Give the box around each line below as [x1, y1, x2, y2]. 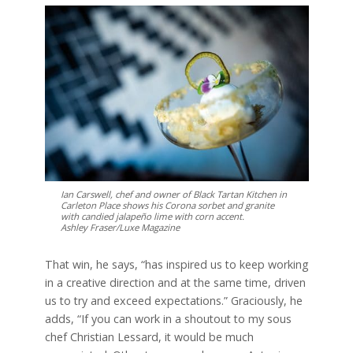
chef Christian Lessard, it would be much [44, 329, 254, 344]
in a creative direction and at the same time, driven [44, 274, 306, 290]
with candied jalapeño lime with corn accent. [60, 210, 244, 222]
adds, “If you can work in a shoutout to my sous [44, 310, 292, 326]
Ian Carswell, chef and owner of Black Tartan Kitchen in [60, 188, 287, 200]
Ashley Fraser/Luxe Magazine [60, 221, 180, 233]
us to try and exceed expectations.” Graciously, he [44, 292, 303, 308]
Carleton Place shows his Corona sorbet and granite [60, 199, 274, 211]
